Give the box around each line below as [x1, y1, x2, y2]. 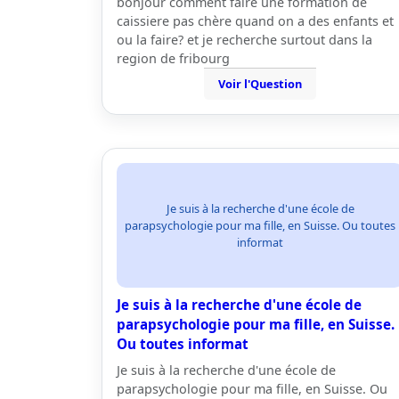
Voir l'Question [218, 76, 302, 92]
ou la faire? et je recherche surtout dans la [117, 31, 372, 48]
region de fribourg [117, 50, 230, 67]
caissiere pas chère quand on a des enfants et [117, 12, 394, 29]
